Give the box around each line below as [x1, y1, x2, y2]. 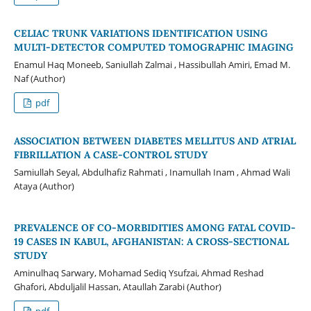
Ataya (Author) [13, 179, 74, 192]
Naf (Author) [13, 72, 65, 85]
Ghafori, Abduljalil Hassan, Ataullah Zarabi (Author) [13, 280, 221, 293]
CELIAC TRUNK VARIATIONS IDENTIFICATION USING [13, 26, 268, 40]
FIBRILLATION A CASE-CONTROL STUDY [13, 148, 208, 161]
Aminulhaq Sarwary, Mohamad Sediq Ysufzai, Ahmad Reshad [13, 266, 264, 279]
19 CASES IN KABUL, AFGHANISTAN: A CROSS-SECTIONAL [13, 235, 289, 248]
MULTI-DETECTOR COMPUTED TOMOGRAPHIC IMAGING [13, 40, 294, 53]
